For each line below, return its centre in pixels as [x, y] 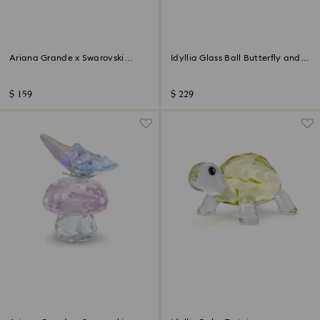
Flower [184, 68]
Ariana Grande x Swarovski [67, 58]
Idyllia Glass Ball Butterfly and [236, 58]
